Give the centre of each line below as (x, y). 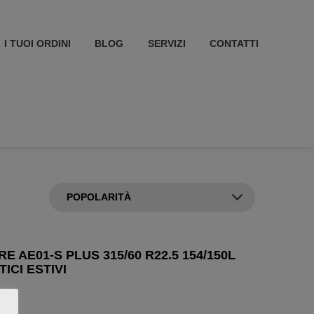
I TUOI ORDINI (37, 43)
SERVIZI (166, 43)
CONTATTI (234, 43)
